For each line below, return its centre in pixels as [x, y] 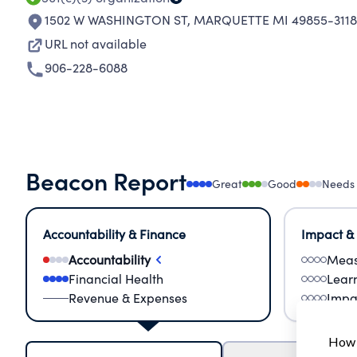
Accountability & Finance [114, 234]
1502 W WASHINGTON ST [116, 20]
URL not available [96, 43]
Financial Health [116, 279]
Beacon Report [106, 180]
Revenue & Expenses [128, 298]
